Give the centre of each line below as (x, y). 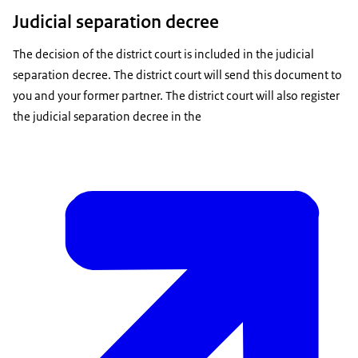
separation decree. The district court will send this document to (177, 74)
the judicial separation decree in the (107, 116)
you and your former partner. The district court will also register (176, 95)
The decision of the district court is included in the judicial (163, 54)
